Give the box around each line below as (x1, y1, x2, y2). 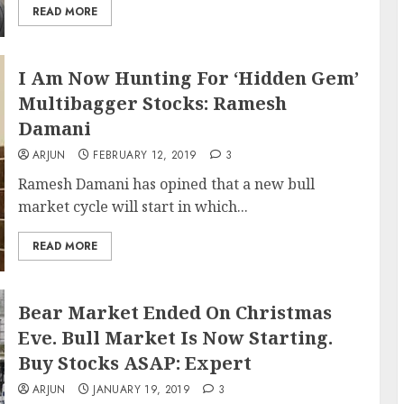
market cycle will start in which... (17, 197, 248, 216)
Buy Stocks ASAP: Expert (17, 351, 252, 375)
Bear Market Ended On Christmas (17, 300, 332, 325)
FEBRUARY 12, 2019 (93, 147, 197, 163)
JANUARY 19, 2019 (93, 381, 191, 398)
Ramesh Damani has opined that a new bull (17, 174, 315, 194)
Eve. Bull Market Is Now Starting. (17, 326, 333, 350)
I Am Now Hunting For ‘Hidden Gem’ (17, 66, 359, 90)
